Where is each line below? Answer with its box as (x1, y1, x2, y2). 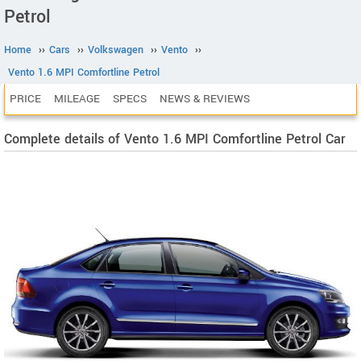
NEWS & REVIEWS (160, 91, 250, 106)
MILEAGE (54, 91, 100, 106)
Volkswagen (88, 43, 143, 57)
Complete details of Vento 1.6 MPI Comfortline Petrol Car (4, 130, 346, 148)
